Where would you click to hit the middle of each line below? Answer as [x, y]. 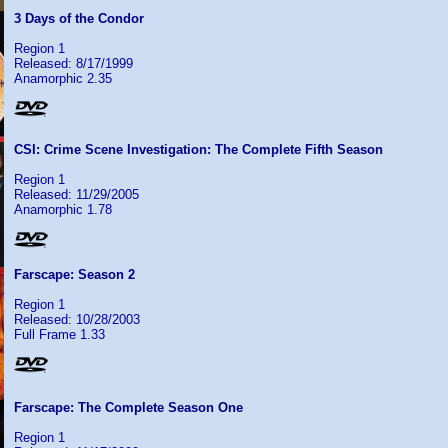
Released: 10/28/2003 [77, 319]
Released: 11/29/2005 [76, 194]
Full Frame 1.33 [59, 334]
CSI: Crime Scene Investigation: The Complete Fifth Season [198, 149]
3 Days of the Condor [79, 18]
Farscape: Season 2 [74, 274]
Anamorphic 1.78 [63, 209]
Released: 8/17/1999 [73, 63]
